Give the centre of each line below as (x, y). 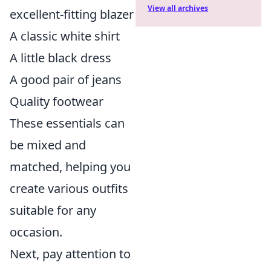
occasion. (36, 232)
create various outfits (69, 188)
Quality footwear (57, 101)
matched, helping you (70, 166)
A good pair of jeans (66, 79)
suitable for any (53, 210)
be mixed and (48, 145)
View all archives (178, 8)
